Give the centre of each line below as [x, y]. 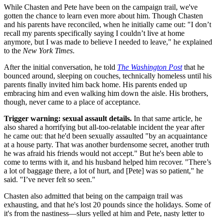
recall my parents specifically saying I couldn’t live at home [94, 33]
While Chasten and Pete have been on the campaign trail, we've [101, 7]
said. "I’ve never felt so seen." [50, 180]
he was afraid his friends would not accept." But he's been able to [103, 154]
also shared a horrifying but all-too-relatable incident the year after [104, 127]
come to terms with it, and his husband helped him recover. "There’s [108, 162]
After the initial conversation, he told [61, 67]
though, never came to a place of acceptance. [73, 102]
